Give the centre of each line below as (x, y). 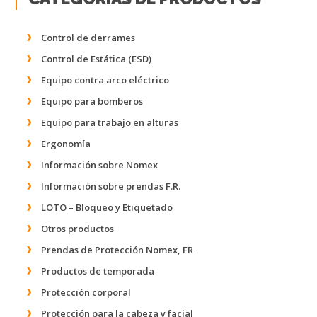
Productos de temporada (98, 271)
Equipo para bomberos (92, 101)
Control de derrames (88, 38)
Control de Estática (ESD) (96, 59)
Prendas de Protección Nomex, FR (117, 250)
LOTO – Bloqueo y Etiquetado (107, 207)
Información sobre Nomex (99, 165)
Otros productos (77, 229)
